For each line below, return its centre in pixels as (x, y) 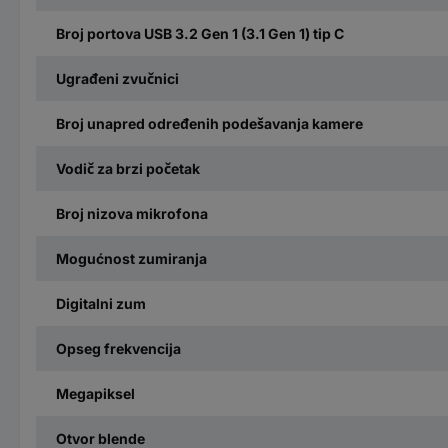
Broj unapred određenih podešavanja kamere (209, 123)
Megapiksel (95, 393)
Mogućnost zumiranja (131, 258)
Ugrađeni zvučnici (117, 78)
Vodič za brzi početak (128, 168)
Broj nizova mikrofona (132, 213)
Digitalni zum (101, 303)
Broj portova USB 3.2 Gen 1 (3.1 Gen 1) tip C (200, 33)
